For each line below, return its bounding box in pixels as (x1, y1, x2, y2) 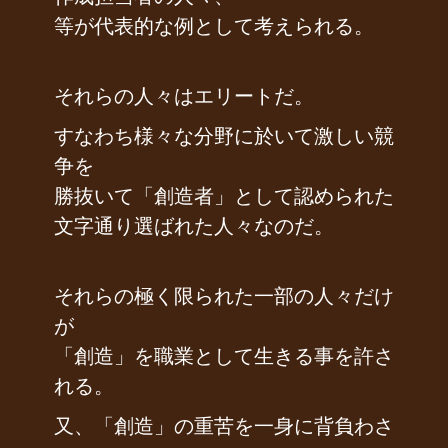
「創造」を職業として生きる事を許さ (54, 342, 394, 370)
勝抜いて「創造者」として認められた (54, 182, 394, 210)
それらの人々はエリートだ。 (54, 82, 314, 110)
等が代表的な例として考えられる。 (54, 12, 374, 40)
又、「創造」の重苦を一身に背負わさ (54, 412, 394, 440)
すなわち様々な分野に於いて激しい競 (54, 122, 394, 150)
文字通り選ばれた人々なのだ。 (54, 212, 334, 240)
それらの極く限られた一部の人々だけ (54, 282, 394, 310)
